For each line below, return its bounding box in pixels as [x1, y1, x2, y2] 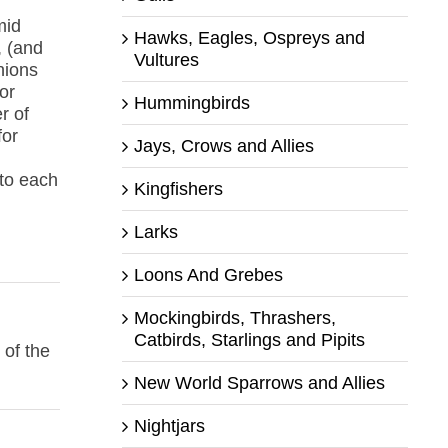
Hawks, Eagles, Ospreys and [133, 27, 365, 48]
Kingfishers [133, 178, 223, 199]
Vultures [133, 49, 199, 70]
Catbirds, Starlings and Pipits [133, 329, 365, 350]
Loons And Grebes [133, 264, 283, 285]
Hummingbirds [133, 92, 250, 113]
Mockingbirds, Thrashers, [133, 307, 336, 328]
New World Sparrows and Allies [133, 372, 385, 393]
